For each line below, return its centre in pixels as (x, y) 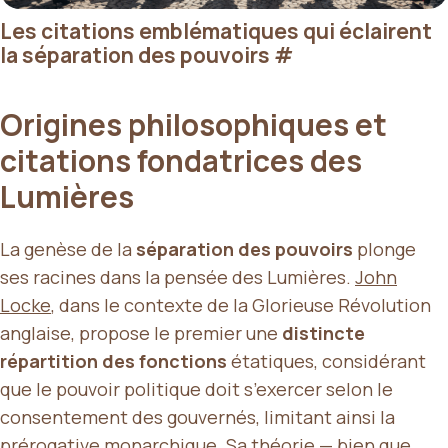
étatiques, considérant (326, 360)
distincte (323, 332)
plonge (384, 248)
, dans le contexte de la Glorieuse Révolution (241, 304)
